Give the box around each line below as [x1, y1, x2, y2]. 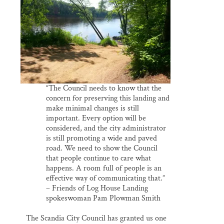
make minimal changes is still [46, 103, 139, 114]
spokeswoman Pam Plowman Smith [46, 193, 160, 204]
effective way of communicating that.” [46, 173, 165, 184]
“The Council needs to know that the [46, 83, 161, 94]
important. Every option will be [46, 113, 146, 124]
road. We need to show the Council [46, 143, 157, 154]
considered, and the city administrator [46, 123, 166, 134]
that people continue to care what [46, 153, 151, 164]
